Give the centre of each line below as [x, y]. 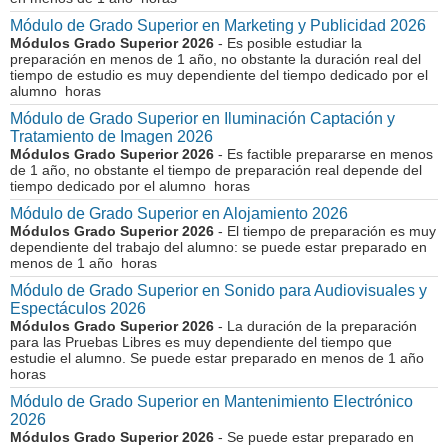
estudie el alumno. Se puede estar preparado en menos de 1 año [219, 358]
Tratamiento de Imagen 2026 [111, 136]
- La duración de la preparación [315, 326]
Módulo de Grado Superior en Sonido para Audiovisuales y [218, 290]
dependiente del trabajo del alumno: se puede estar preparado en [218, 247]
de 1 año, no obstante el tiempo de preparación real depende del [216, 170]
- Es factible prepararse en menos [323, 154]
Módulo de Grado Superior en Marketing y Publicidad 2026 [218, 25]
